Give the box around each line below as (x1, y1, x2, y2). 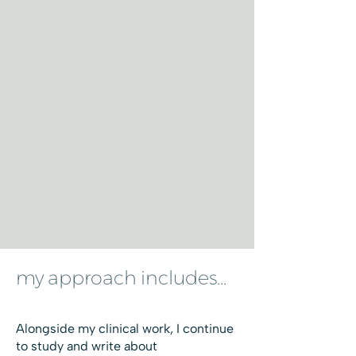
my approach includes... (16, 266, 226, 289)
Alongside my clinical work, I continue (16, 321, 234, 336)
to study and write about (16, 339, 157, 354)
